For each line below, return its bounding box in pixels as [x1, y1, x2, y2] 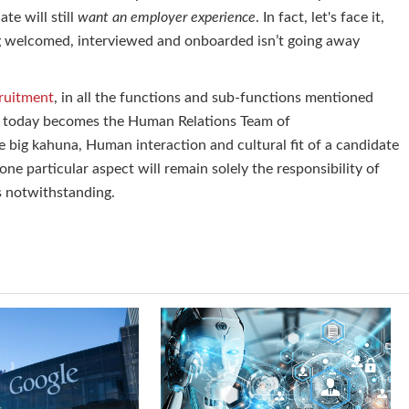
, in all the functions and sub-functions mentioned [54, 89, 373, 105]
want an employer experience [78, 9, 256, 25]
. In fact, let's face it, [256, 9, 384, 25]
